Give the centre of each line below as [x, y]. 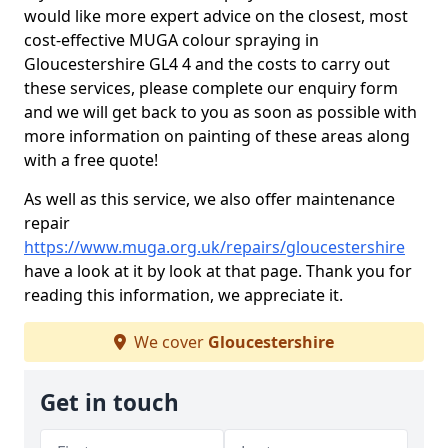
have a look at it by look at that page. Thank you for [218, 271]
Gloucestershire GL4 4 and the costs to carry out [207, 64]
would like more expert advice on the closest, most [216, 16]
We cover [169, 342]
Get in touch [109, 402]
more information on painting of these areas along [217, 136]
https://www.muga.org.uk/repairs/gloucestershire [214, 247]
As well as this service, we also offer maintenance [209, 199]
